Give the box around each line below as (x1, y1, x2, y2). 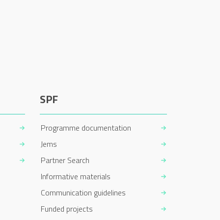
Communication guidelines (40, 186, 126, 198)
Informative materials (40, 170, 110, 182)
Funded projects (40, 202, 93, 215)
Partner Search (40, 154, 89, 166)
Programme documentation (40, 121, 131, 134)
